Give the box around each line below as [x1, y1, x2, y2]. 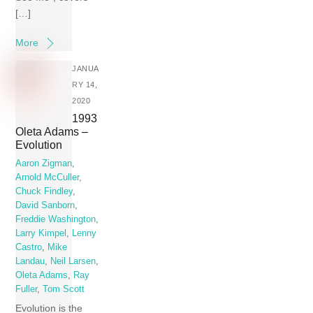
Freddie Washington [15, 214, 96, 224]
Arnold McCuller [15, 172, 80, 182]
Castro [15, 242, 43, 252]
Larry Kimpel [15, 228, 67, 238]
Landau [15, 256, 45, 266]
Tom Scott [43, 284, 85, 294]
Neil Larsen [50, 256, 96, 266]
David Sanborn [15, 200, 75, 210]
